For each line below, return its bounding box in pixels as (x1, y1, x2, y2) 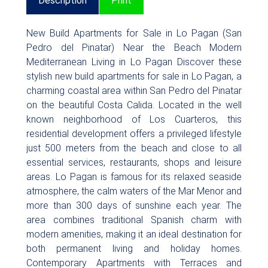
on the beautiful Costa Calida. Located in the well (26, 99, 242, 111)
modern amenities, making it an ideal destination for (26, 229, 242, 240)
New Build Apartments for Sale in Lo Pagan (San (26, 28, 242, 39)
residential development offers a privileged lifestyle (26, 128, 242, 139)
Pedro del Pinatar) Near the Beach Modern (26, 42, 242, 53)
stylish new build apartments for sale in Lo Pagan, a (26, 71, 242, 82)
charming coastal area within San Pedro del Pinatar (26, 85, 242, 96)
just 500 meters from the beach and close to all (26, 142, 242, 154)
